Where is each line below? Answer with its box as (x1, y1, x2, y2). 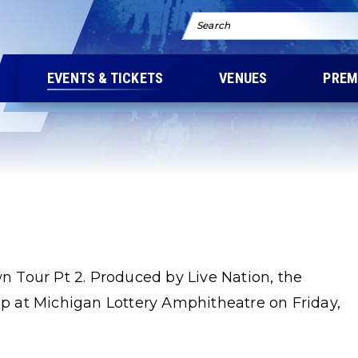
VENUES (219, 70, 268, 86)
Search (197, 19, 231, 31)
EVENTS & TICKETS (47, 70, 164, 86)
